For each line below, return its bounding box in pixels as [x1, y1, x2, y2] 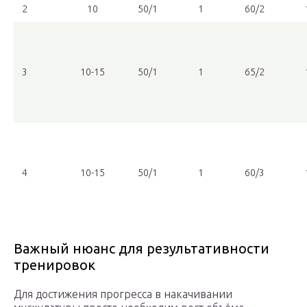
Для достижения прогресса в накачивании [14, 288, 232, 301]
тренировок [14, 257, 95, 273]
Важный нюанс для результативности [14, 241, 269, 257]
